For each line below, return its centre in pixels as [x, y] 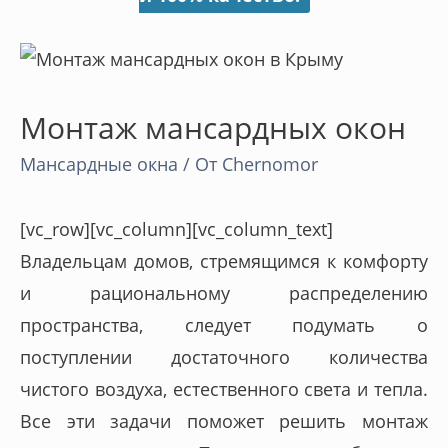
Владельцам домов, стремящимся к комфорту [224, 260]
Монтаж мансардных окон [213, 128]
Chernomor [270, 164]
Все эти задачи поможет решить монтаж [224, 420]
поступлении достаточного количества [224, 356]
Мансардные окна [99, 164]
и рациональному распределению [224, 292]
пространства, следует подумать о [224, 324]
